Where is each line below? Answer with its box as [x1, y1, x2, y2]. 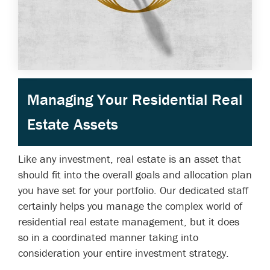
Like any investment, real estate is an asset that [18, 152, 241, 166]
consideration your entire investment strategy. [18, 246, 229, 260]
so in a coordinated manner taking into [18, 230, 198, 244]
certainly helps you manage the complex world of [18, 199, 242, 213]
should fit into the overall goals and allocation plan [18, 168, 252, 181]
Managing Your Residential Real [27, 90, 242, 109]
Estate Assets [27, 115, 118, 134]
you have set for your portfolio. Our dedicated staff [18, 183, 248, 197]
